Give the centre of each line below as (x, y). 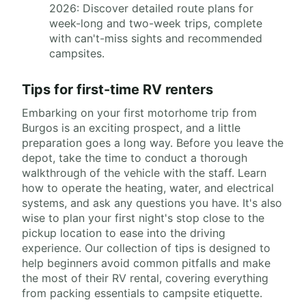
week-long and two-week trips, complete (156, 23)
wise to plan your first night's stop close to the (143, 218)
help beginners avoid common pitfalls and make (146, 263)
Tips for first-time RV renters (117, 89)
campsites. (77, 53)
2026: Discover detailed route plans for (151, 8)
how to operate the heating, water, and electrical (148, 188)
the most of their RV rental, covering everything (145, 278)
